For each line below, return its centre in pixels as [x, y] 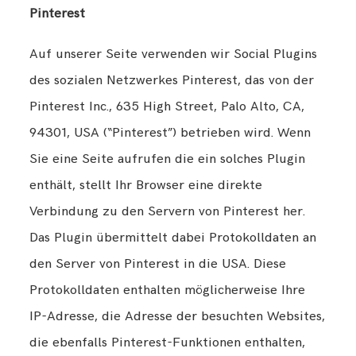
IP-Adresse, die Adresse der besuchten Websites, [178, 317]
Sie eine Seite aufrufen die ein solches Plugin [168, 159]
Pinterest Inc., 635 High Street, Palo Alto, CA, [167, 107]
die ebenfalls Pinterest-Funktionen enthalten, [168, 343]
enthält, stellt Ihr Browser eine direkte [146, 186]
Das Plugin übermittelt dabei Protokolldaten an [173, 238]
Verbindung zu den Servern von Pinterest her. [168, 212]
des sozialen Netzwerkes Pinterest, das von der [172, 81]
